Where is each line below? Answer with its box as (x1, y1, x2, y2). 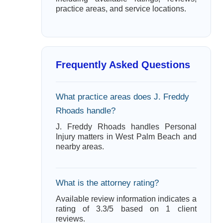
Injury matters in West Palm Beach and (55, 132, 197, 141)
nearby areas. (55, 142, 104, 151)
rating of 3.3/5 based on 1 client (55, 205, 197, 213)
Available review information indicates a (55, 195, 197, 203)
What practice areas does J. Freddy (55, 92, 189, 102)
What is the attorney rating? (55, 178, 159, 188)
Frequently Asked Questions (55, 59, 190, 70)
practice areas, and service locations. (55, 4, 186, 13)
